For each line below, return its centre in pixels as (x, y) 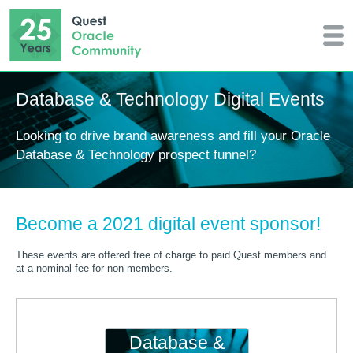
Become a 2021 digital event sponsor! (168, 224)
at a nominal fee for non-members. (94, 268)
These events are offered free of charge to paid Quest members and (171, 255)
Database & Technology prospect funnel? (136, 155)
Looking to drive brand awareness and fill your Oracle (173, 136)
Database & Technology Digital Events (170, 99)
